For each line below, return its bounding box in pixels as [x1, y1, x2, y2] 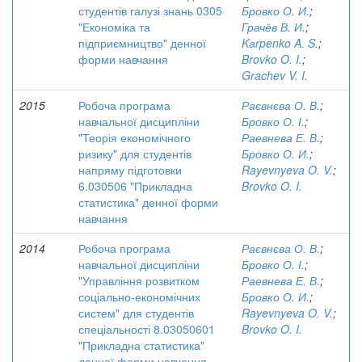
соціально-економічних [78, 288, 200, 305]
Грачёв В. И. [242, 19, 305, 35]
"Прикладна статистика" [78, 337, 204, 353]
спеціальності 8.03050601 [78, 321, 215, 337]
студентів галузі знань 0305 [78, 2, 222, 19]
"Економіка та [78, 19, 150, 35]
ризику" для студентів [78, 145, 192, 162]
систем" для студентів [78, 305, 194, 321]
